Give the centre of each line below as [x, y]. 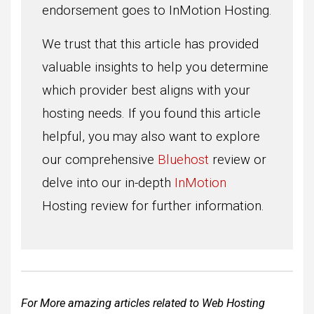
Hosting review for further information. [153, 206]
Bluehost [183, 159]
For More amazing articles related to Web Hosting [143, 303]
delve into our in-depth [108, 183]
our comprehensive [100, 159]
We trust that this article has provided [150, 44]
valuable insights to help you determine [155, 67]
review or [238, 159]
